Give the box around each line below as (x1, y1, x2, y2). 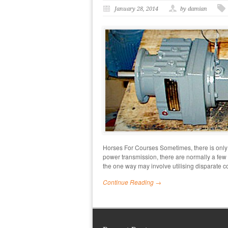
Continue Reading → (103, 178, 161, 187)
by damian (180, 6, 207, 13)
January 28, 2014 (115, 6, 158, 13)
